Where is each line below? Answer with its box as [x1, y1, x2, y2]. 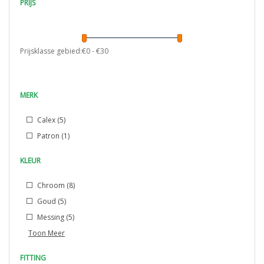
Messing [35, 212, 66, 222]
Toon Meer [28, 228, 65, 238]
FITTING [20, 253, 46, 263]
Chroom [35, 180, 67, 190]
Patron [35, 131, 61, 141]
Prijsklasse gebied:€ [20, 46, 86, 56]
